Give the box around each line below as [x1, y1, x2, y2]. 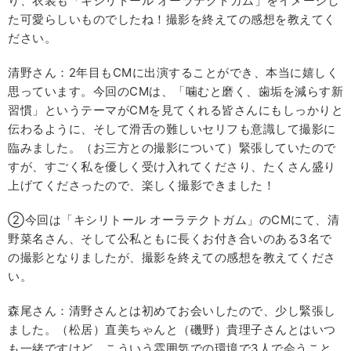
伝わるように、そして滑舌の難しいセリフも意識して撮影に [8, 121, 336, 137]
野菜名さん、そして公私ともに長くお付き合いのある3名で [8, 231, 332, 247]
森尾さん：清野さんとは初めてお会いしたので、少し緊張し [8, 303, 336, 319]
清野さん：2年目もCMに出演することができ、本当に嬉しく [8, 65, 338, 81]
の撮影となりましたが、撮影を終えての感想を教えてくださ [8, 250, 336, 266]
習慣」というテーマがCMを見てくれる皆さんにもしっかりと [8, 103, 343, 118]
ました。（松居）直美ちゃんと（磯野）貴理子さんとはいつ [8, 322, 336, 338]
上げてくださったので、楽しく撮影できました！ [8, 178, 275, 194]
